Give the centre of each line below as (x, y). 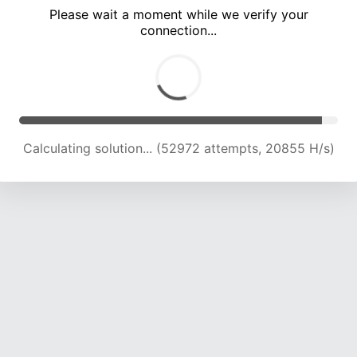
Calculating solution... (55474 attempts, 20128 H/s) (178, 149)
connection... (178, 31)
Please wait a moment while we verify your (178, 15)
